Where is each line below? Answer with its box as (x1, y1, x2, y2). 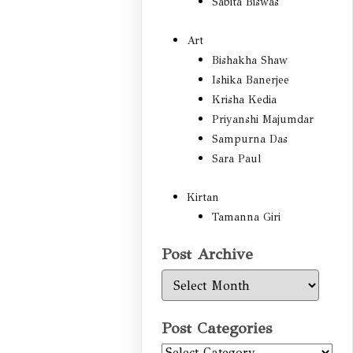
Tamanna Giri (212, 210, 281, 225)
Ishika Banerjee (212, 73, 290, 87)
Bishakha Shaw (212, 54, 288, 68)
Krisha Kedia (212, 93, 277, 107)
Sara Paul (212, 152, 262, 166)
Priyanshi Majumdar (212, 113, 314, 127)
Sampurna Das (212, 132, 288, 147)
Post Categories (162, 318, 273, 339)
